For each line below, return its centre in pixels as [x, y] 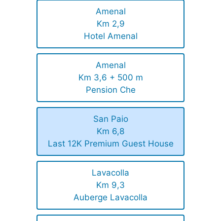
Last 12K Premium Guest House [110, 143]
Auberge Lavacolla [110, 197]
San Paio [110, 119]
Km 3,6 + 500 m [110, 77]
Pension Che [110, 90]
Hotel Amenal [110, 36]
